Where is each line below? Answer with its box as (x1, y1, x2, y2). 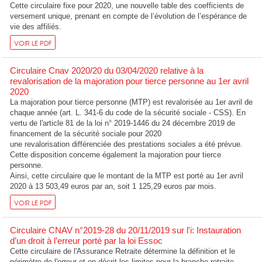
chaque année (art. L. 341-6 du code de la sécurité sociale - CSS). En (10, 108, 246, 117)
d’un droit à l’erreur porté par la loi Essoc (10, 235, 163, 246)
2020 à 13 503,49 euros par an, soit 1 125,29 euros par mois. (10, 181, 217, 191)
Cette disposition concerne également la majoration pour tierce (10, 150, 222, 159)
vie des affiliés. (10, 22, 62, 31)
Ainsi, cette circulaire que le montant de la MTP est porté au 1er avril (10, 171, 244, 180)
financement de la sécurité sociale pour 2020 (10, 129, 162, 138)
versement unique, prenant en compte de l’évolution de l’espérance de (10, 11, 247, 20)
